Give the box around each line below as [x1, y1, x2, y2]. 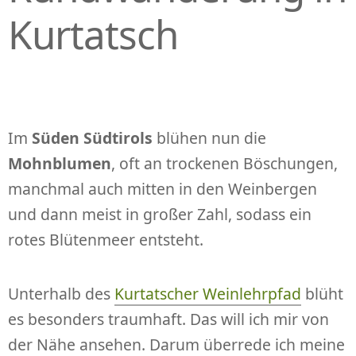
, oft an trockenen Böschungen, [111, 153, 338, 175]
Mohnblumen [8, 153, 111, 175]
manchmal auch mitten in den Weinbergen [8, 178, 317, 200]
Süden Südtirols [32, 127, 153, 149]
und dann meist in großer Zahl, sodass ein [8, 203, 311, 226]
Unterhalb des [8, 282, 114, 304]
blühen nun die [153, 127, 266, 149]
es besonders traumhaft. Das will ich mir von [8, 308, 329, 330]
